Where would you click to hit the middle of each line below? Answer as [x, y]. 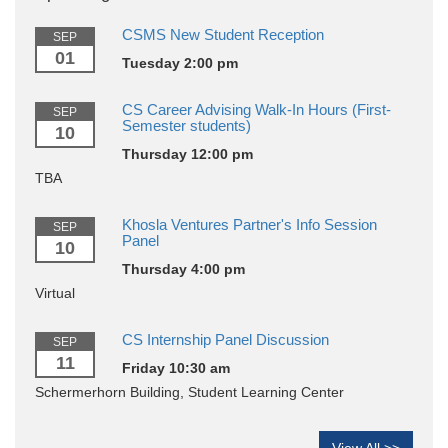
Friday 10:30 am [176, 368]
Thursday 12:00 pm [187, 154]
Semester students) [186, 126]
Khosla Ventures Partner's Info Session [249, 225]
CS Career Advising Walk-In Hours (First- [256, 110]
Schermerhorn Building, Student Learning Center [189, 392]
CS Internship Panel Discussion [225, 340]
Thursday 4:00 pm [183, 269]
